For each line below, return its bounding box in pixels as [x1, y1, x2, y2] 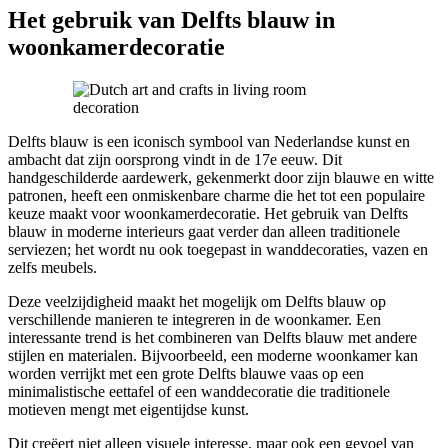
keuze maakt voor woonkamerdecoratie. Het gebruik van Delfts [8, 204, 408, 222]
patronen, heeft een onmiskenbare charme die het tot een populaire [8, 186, 425, 204]
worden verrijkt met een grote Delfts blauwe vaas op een [8, 364, 364, 382]
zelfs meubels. [8, 258, 97, 276]
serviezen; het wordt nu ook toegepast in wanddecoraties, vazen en [8, 240, 428, 258]
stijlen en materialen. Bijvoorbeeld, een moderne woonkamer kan [8, 346, 418, 364]
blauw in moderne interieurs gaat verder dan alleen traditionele [8, 222, 400, 240]
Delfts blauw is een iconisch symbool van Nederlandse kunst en [8, 132, 410, 150]
